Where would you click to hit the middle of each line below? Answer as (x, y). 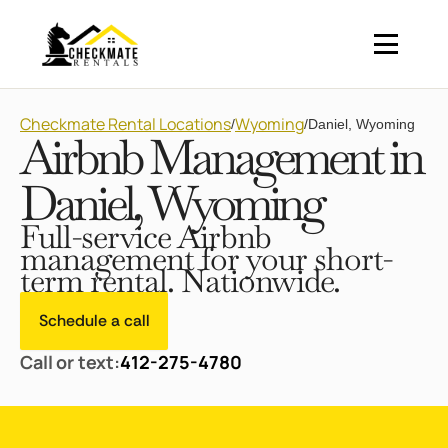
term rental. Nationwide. (180, 280)
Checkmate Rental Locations (125, 124)
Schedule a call (94, 320)
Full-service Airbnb (145, 236)
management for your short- (206, 258)
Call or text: (70, 362)
